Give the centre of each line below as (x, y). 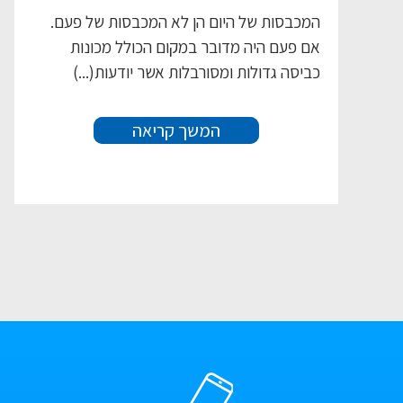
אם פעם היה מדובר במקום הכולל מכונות (195, 46)
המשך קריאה (176, 130)
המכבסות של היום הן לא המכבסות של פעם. (185, 21)
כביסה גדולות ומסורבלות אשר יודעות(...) (197, 72)
